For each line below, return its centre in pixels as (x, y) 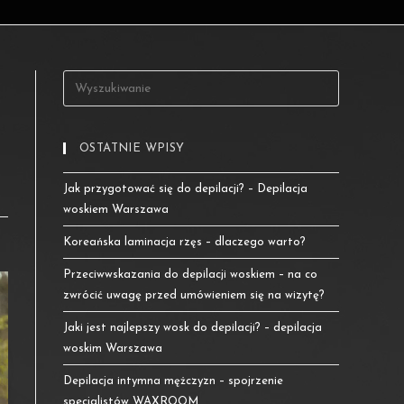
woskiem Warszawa (116, 210)
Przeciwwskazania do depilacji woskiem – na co (190, 275)
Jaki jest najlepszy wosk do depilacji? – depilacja (193, 328)
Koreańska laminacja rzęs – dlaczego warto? (184, 242)
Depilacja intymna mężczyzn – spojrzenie (173, 381)
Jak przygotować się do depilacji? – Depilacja (185, 189)
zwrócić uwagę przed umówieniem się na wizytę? (194, 295)
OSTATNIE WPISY (132, 148)
